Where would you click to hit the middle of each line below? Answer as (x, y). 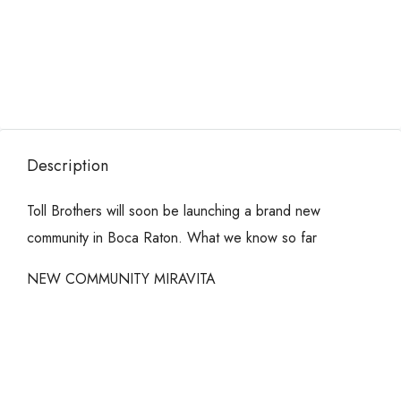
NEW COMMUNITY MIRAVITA (121, 279)
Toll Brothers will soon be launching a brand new (174, 211)
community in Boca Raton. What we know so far (172, 238)
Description (68, 166)
